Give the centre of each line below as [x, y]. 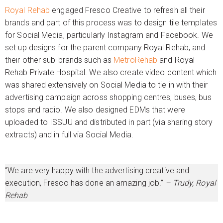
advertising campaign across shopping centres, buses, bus [108, 97]
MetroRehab [136, 60]
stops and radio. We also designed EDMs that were [95, 110]
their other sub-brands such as [59, 60]
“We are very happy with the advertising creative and [97, 170]
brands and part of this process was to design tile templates [111, 23]
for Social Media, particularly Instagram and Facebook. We [109, 35]
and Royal [176, 60]
